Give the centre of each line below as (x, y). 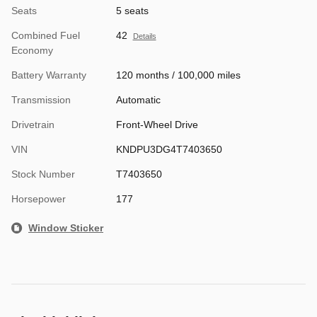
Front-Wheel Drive (157, 124)
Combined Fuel (46, 35)
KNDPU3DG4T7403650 (169, 149)
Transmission (41, 99)
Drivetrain (33, 124)
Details (144, 36)
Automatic (138, 99)
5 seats (132, 10)
